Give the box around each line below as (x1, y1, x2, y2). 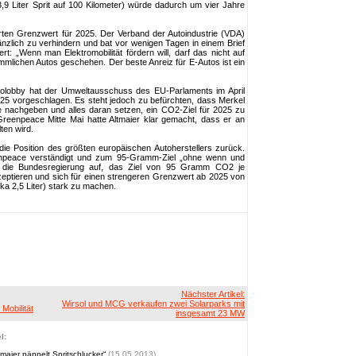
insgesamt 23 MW (176, 308, 245, 318)
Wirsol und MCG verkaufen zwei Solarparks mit (62, 299, 245, 308)
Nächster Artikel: (181, 289, 245, 299)
